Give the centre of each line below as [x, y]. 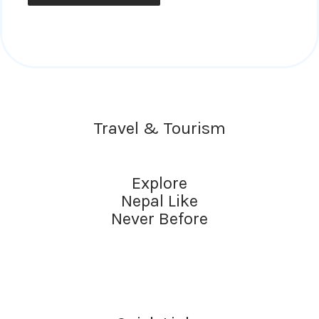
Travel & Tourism [159, 128]
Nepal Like [159, 201]
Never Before [159, 219]
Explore [159, 183]
